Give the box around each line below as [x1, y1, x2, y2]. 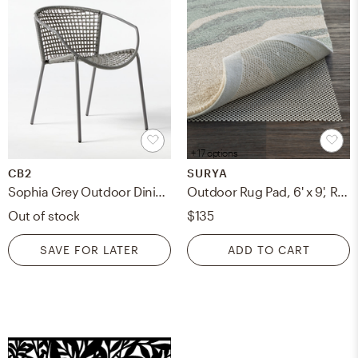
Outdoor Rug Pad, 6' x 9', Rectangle [337, 183, 348, 199]
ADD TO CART [227, 242, 310, 257]
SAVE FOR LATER [40, 242, 139, 257]
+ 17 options [191, 146, 238, 158]
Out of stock [8, 207, 80, 223]
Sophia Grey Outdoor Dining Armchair [155, 183, 166, 199]
